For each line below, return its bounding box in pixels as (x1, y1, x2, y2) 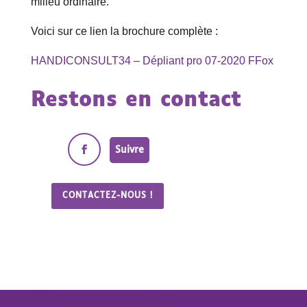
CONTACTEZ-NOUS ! (62, 192, 153, 201)
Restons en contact (30, 90, 241, 112)
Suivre (114, 145, 144, 155)
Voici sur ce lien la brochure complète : (30, 25, 218, 38)
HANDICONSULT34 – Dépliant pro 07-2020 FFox (30, 55, 273, 67)
